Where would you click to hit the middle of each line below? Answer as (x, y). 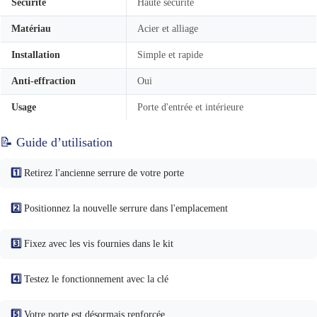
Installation (36, 54)
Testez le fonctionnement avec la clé (95, 279)
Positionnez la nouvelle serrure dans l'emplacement (125, 208)
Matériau (31, 28)
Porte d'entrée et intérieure (190, 107)
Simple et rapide (170, 54)
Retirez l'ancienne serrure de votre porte (103, 173)
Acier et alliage (168, 28)
